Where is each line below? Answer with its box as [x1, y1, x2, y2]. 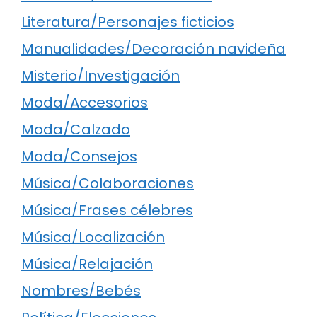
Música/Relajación [21, 253, 153, 274]
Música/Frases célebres [21, 200, 193, 220]
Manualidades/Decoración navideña [21, 38, 286, 59]
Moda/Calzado [21, 119, 130, 139]
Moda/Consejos [21, 146, 137, 166]
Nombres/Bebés [21, 280, 141, 301]
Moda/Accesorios [21, 92, 148, 113]
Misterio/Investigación [21, 65, 180, 86]
